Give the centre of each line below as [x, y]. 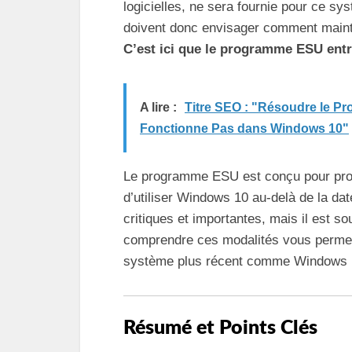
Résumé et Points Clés [220, 328]
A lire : [158, 107]
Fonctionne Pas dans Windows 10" [244, 128]
